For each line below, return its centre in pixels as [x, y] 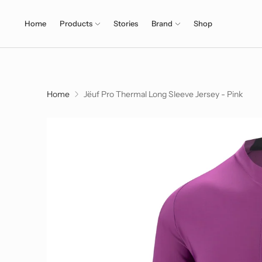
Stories [126, 23]
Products [76, 23]
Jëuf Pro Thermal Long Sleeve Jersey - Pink [163, 94]
